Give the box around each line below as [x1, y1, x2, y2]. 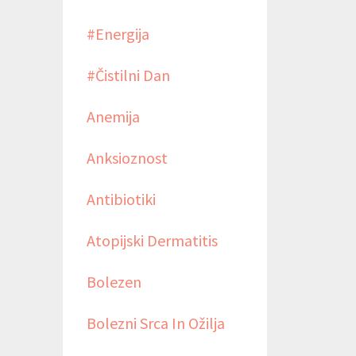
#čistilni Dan [86, 64, 170, 85]
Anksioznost [86, 147, 168, 168]
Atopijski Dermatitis [86, 230, 218, 250]
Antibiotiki [86, 188, 156, 209]
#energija [86, 23, 149, 44]
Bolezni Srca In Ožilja [86, 312, 225, 333]
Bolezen [86, 271, 141, 292]
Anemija [86, 106, 140, 126]
